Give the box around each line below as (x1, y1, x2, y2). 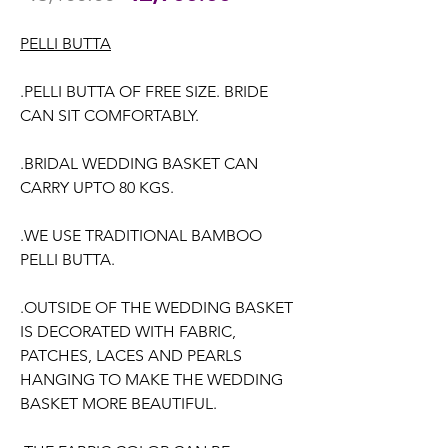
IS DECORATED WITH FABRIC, (20, 322, 236, 341)
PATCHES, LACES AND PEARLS (20, 346, 242, 365)
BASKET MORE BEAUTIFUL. (20, 394, 217, 413)
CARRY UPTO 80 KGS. (20, 178, 174, 197)
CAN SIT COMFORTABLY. (20, 106, 199, 125)
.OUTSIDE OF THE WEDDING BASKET (20, 298, 293, 317)
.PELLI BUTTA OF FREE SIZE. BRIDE (20, 82, 268, 101)
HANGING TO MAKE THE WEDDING (20, 370, 283, 389)
